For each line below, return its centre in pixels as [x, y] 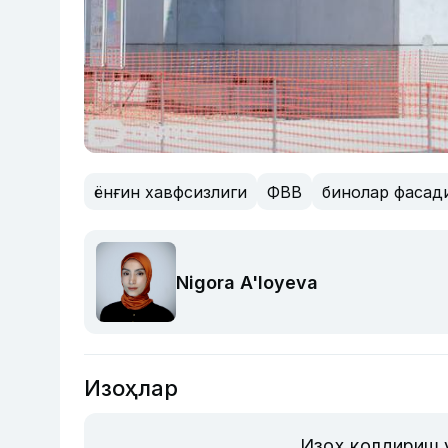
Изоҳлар [131, 388]
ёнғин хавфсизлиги [170, 191]
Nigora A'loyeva [247, 282]
